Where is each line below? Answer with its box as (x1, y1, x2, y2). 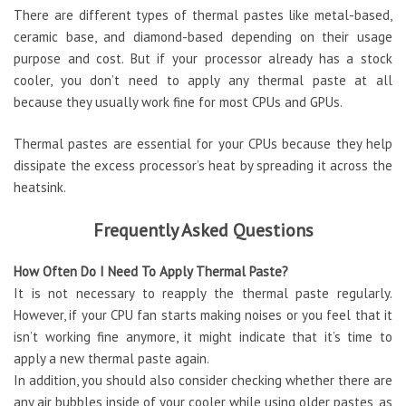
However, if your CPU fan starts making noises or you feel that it (14, 306, 392, 324)
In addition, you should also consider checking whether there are (14, 372, 392, 390)
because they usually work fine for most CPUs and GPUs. (14, 93, 343, 111)
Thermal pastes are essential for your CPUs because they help (14, 135, 392, 153)
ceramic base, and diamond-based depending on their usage (14, 28, 392, 46)
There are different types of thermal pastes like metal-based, (14, 6, 392, 24)
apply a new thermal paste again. (14, 350, 209, 368)
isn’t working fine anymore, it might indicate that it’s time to (14, 328, 392, 346)
